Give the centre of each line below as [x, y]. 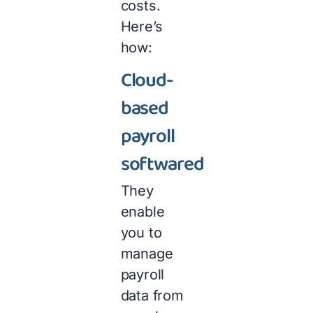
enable [143, 211]
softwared [162, 166]
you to [141, 232]
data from [152, 295]
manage [147, 253]
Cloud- [147, 82]
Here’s [141, 27]
